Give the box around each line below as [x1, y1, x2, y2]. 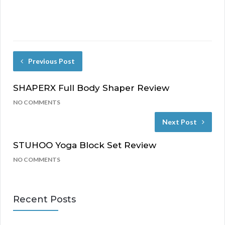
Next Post [162, 118, 197, 127]
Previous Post [28, 57, 75, 66]
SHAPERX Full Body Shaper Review [13, 83, 169, 93]
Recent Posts [13, 194, 76, 205]
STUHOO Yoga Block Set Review [13, 140, 156, 151]
